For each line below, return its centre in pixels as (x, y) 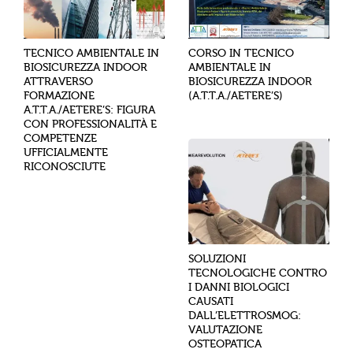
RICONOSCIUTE (65, 166)
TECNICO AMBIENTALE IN (91, 53)
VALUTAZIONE (225, 330)
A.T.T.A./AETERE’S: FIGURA (89, 110)
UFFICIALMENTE (66, 152)
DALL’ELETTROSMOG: (245, 316)
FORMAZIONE (59, 95)
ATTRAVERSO (58, 81)
